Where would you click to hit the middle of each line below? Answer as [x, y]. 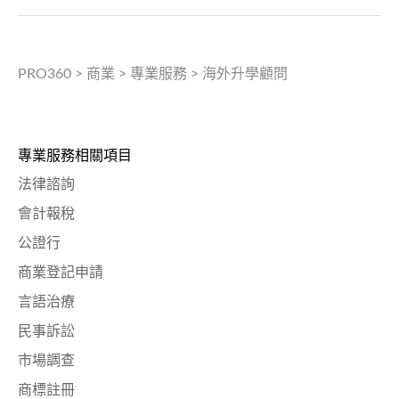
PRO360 [45, 73]
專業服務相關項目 [75, 155]
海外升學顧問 [245, 73]
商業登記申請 [61, 272]
